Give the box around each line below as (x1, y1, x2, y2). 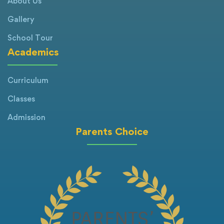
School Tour (7, 33, 53, 43)
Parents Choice (75, 125, 148, 138)
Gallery (7, 14, 34, 24)
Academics (7, 46, 59, 58)
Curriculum (7, 75, 48, 85)
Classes (7, 94, 35, 104)
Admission (7, 112, 45, 122)
